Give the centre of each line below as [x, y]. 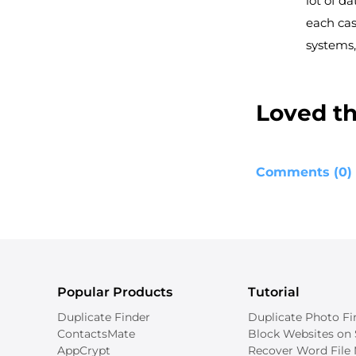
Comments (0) [304, 172]
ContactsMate [96, 334]
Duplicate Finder [104, 317]
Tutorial [274, 292]
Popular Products [115, 292]
